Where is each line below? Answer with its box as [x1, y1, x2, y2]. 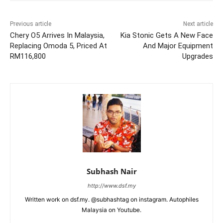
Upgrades [182, 51, 213, 61]
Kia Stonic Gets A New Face [120, 30, 213, 40]
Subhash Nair [86, 166, 137, 176]
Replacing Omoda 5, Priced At [10, 41, 107, 50]
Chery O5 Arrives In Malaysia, [10, 30, 105, 40]
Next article [183, 20, 213, 27]
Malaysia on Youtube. [82, 206, 141, 214]
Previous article [10, 20, 51, 27]
